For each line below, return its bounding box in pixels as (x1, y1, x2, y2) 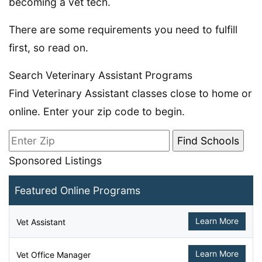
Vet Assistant (16, 217, 65, 227)
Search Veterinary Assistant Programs (9, 69, 192, 81)
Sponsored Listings (9, 154, 102, 167)
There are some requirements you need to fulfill (9, 23, 237, 36)
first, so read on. (9, 42, 88, 54)
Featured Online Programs (15, 184, 140, 196)
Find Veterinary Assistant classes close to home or (9, 87, 252, 99)
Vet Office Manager (16, 250, 91, 260)
